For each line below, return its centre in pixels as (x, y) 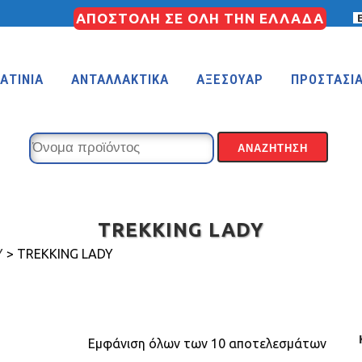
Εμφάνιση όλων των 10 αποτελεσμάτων (207, 343)
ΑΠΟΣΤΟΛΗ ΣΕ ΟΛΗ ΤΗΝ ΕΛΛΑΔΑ (200, 18)
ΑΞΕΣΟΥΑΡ (230, 79)
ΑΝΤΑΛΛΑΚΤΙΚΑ (120, 79)
